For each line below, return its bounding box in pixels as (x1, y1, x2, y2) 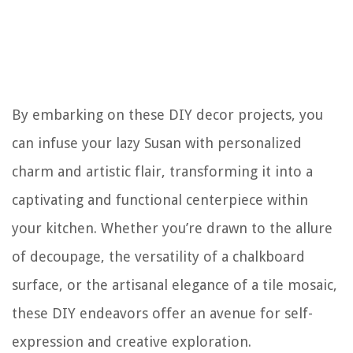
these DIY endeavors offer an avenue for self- (12, 305, 313, 321)
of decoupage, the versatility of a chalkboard (12, 248, 305, 265)
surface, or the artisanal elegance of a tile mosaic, (12, 277, 337, 293)
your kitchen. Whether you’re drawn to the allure (12, 220, 333, 236)
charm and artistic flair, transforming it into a (12, 163, 313, 180)
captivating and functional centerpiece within (12, 191, 308, 208)
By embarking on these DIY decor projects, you (12, 106, 323, 123)
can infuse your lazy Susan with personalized (12, 135, 302, 151)
